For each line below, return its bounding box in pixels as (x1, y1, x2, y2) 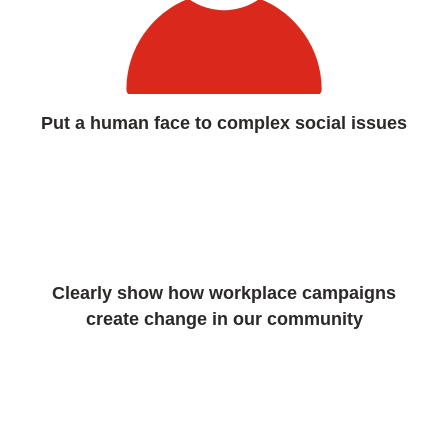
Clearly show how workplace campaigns (52, 283, 396, 304)
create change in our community (85, 309, 363, 330)
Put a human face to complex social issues (41, 113, 407, 134)
